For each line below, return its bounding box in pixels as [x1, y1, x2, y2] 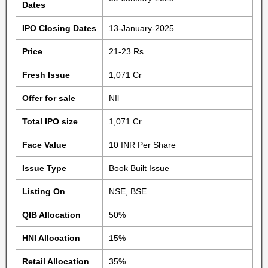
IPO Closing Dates [22, 23, 96, 33]
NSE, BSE [108, 187, 147, 196]
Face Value [22, 140, 66, 150]
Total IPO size [22, 117, 78, 126]
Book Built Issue [108, 163, 169, 173]
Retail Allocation [22, 257, 89, 266]
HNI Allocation [22, 233, 80, 243]
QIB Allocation [22, 210, 81, 220]
